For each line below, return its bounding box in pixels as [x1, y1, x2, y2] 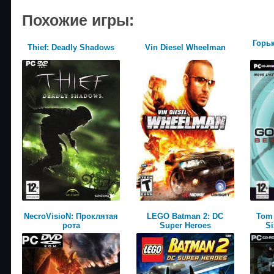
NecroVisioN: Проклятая [24, 211, 118, 221]
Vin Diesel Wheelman [144, 42, 226, 52]
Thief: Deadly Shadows [28, 42, 114, 52]
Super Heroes [159, 220, 211, 230]
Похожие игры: [22, 11, 134, 29]
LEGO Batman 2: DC [147, 211, 224, 221]
